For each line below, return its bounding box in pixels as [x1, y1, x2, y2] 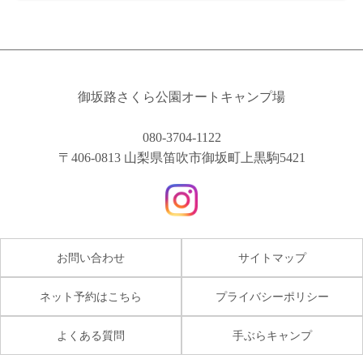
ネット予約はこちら [40, 291, 142, 304]
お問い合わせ [57, 252, 125, 265]
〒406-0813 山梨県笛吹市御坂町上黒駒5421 [58, 151, 305, 165]
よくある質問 [57, 330, 125, 343]
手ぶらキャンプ [233, 330, 312, 343]
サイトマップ [238, 252, 306, 265]
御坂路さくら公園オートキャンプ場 [78, 90, 285, 105]
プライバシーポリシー [216, 291, 329, 304]
